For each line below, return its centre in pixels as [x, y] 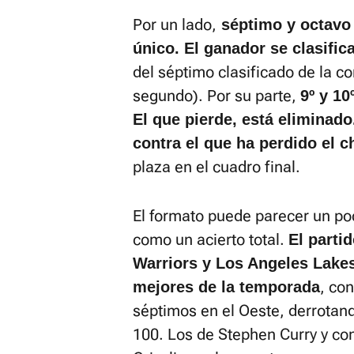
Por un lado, [175, 24]
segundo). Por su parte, [217, 96]
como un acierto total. [211, 239]
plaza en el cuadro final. [217, 167]
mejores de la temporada [226, 287]
